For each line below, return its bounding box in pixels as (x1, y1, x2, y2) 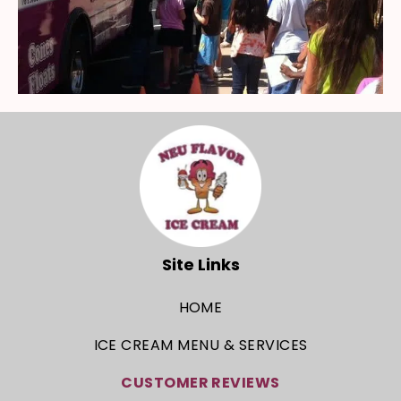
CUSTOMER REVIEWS (121, 372, 280, 393)
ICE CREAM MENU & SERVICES (93, 335, 308, 355)
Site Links (161, 253, 240, 276)
